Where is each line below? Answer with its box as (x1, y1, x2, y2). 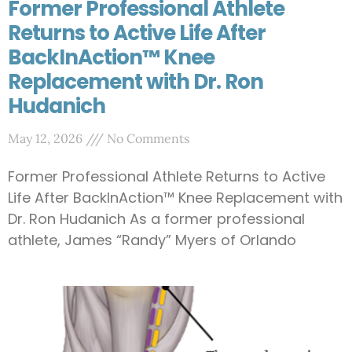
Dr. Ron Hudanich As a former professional (8, 209, 305, 229)
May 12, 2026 (8, 130, 86, 146)
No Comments (104, 130, 189, 146)
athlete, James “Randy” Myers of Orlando (8, 230, 296, 250)
